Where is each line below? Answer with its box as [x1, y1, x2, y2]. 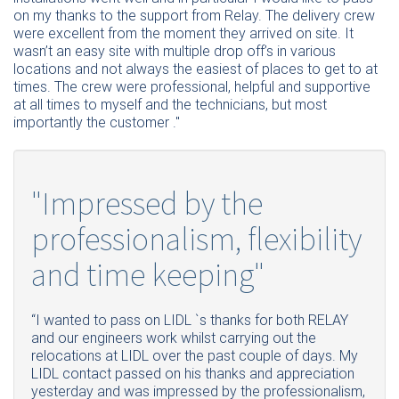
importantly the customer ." [13, 113, 180, 131]
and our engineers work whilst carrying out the [31, 330, 316, 347]
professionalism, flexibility [31, 218, 362, 260]
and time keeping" [31, 254, 265, 296]
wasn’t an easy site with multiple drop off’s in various [13, 42, 336, 60]
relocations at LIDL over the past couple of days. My [31, 347, 358, 365]
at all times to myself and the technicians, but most [13, 95, 327, 113]
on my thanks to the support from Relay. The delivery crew [13, 6, 375, 24]
